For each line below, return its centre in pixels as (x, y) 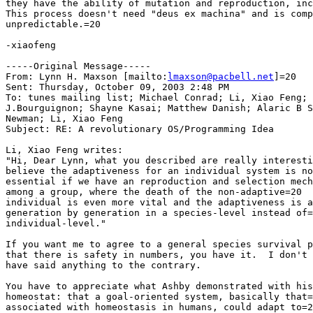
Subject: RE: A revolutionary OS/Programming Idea (140, 129)
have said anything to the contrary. (103, 265)
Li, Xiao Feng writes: (64, 150)
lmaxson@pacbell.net (221, 77)
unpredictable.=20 (53, 24)
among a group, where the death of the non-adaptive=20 (154, 192)
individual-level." (56, 224)
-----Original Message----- (78, 66)
